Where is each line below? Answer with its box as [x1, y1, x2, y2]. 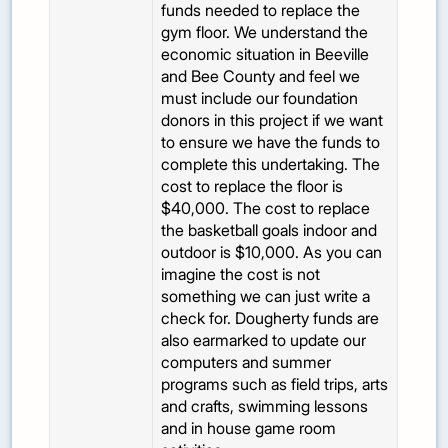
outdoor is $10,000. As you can [161, 242, 383, 263]
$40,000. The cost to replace [161, 198, 371, 219]
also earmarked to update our [161, 330, 367, 351]
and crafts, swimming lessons [161, 396, 369, 417]
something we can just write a [161, 286, 371, 307]
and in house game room [161, 418, 337, 439]
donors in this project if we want [161, 110, 384, 131]
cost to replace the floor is [161, 176, 344, 197]
